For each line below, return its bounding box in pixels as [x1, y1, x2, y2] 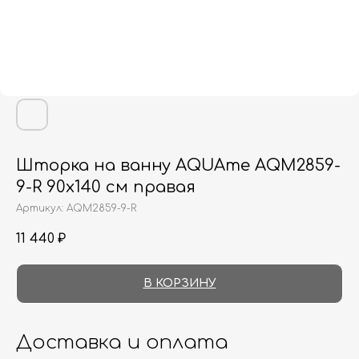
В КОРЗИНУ [143, 277, 216, 289]
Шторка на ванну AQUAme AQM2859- [16, 156, 341, 175]
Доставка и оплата [16, 332, 228, 353]
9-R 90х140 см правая [16, 178, 196, 196]
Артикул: [16, 203, 67, 214]
